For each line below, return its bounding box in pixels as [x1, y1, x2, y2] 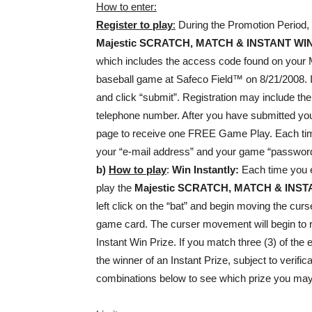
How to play [109, 164, 166, 175]
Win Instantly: [172, 164, 242, 175]
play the [96, 182, 134, 194]
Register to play [96, 19, 173, 31]
